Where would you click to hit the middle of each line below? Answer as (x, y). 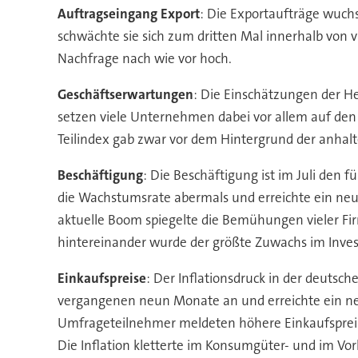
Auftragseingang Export (128, 13)
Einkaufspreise (101, 278)
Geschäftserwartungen (125, 94)
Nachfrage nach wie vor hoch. (144, 58)
